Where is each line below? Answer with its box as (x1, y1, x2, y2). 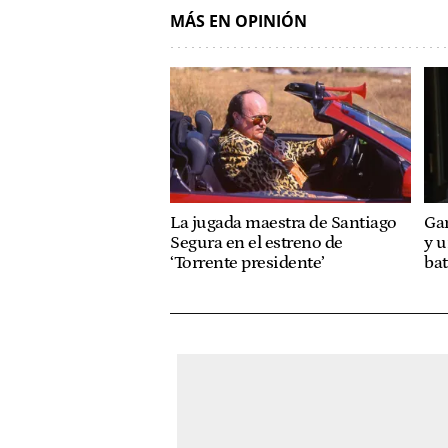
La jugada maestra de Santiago (170, 212, 397, 233)
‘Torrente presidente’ (170, 252, 325, 273)
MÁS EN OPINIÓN (170, 10, 307, 33)
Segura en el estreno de (170, 232, 343, 253)
